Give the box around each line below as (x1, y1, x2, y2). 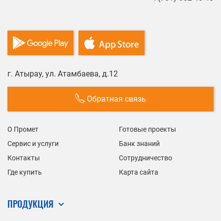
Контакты (7, 153, 40, 162)
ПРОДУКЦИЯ (7, 197, 53, 210)
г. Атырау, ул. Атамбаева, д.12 (7, 69, 118, 78)
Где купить (7, 168, 42, 176)
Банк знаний (118, 139, 160, 147)
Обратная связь (87, 94, 146, 104)
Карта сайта (118, 168, 158, 176)
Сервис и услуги (7, 139, 59, 147)
